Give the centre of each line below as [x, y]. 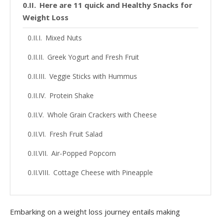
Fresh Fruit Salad [76, 134]
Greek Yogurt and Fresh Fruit [93, 57]
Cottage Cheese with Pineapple [103, 172]
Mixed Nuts [63, 37]
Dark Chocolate [74, 191]
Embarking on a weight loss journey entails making [95, 211]
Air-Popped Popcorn [83, 153]
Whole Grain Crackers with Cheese [102, 114]
